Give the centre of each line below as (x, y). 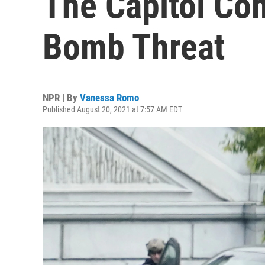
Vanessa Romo (109, 98)
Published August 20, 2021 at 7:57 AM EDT (112, 109)
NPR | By (61, 98)
